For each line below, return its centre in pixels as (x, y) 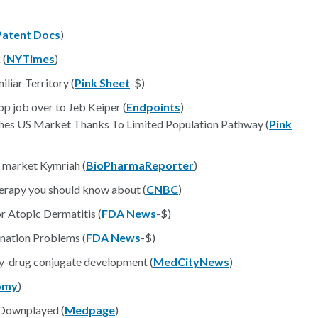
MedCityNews (191, 262)
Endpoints (153, 107)
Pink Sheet (102, 83)
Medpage (90, 310)
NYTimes (31, 59)
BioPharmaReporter (140, 165)
